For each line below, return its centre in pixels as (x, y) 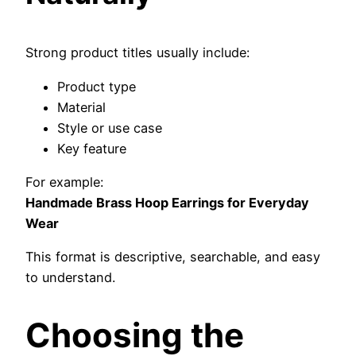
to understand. (70, 278)
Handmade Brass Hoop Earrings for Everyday (167, 202)
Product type (97, 86)
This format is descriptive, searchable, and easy (173, 257)
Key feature (92, 148)
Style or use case (110, 128)
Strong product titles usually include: (137, 53)
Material (81, 107)
